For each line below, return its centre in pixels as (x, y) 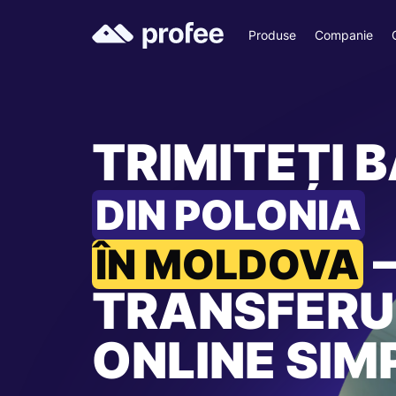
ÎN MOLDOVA (228, 264)
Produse (272, 34)
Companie (344, 34)
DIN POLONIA (228, 215)
